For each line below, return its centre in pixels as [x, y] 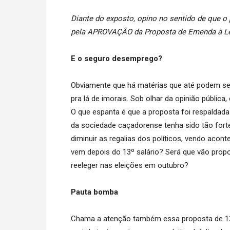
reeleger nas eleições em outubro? [130, 166]
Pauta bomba [94, 192]
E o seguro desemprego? [117, 59]
